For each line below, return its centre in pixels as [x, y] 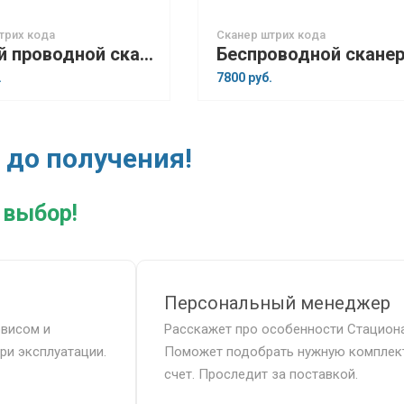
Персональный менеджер [278, 303]
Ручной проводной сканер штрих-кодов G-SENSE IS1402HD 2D [147, 54]
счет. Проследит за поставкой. [262, 374]
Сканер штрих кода [271, 35]
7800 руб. [244, 78]
